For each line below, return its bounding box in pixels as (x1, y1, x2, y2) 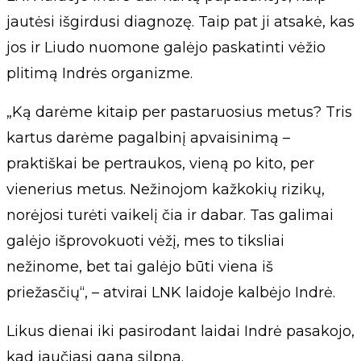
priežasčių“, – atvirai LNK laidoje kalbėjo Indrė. (6, 284, 335, 301)
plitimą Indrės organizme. (6, 64, 193, 82)
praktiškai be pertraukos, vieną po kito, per (6, 155, 314, 172)
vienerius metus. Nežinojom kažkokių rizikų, (6, 180, 325, 198)
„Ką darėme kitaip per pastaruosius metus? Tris (6, 103, 352, 121)
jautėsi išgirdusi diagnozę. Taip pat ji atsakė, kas (6, 13, 355, 31)
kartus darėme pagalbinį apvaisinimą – (6, 129, 290, 147)
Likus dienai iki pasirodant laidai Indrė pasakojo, (6, 322, 355, 340)
